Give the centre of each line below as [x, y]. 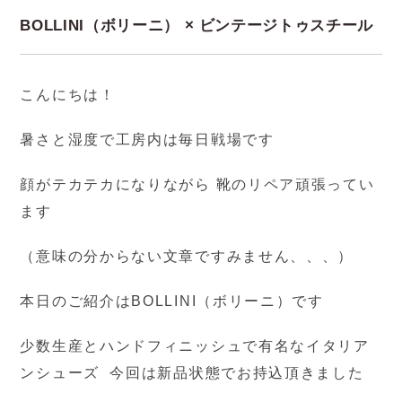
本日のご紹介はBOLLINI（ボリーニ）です [172, 301]
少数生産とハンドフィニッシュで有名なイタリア [195, 346]
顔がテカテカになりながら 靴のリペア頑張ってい [197, 185]
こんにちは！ [68, 95]
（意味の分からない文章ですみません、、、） [187, 257]
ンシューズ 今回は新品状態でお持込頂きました [192, 373]
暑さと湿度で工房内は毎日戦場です [147, 140]
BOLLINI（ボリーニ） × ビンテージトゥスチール [197, 26]
